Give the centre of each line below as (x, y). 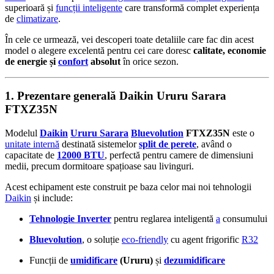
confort (73, 61)
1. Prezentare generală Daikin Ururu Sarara (116, 96)
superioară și (30, 7)
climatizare (37, 18)
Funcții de (50, 261)
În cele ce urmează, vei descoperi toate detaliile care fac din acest (129, 39)
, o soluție (102, 240)
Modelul (22, 133)
